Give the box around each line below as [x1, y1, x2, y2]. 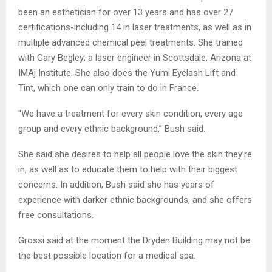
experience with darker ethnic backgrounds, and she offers [18, 194, 252, 206]
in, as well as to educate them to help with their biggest [18, 164, 237, 175]
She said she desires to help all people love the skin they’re [18, 149, 252, 160]
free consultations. [18, 209, 93, 221]
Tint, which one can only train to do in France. [18, 83, 199, 94]
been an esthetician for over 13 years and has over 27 [18, 7, 233, 18]
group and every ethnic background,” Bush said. [18, 123, 205, 135]
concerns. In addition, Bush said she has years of [18, 179, 214, 191]
